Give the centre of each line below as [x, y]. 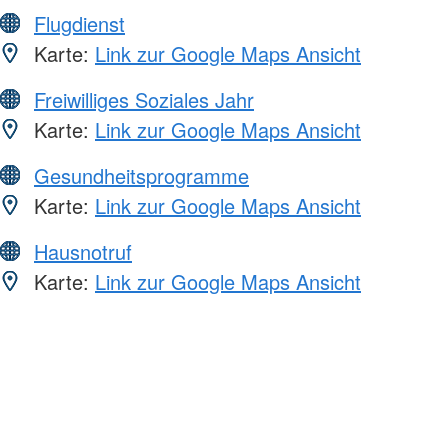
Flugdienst [79, 24]
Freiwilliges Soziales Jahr [144, 100]
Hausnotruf [83, 252]
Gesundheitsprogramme [141, 176]
